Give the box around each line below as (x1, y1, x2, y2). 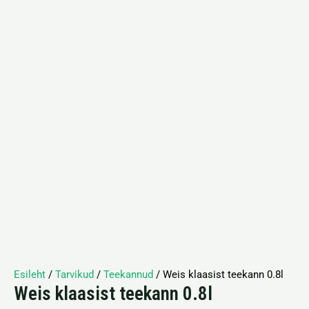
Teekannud (103, 268, 153, 281)
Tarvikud (55, 268, 94, 281)
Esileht (14, 268, 46, 281)
